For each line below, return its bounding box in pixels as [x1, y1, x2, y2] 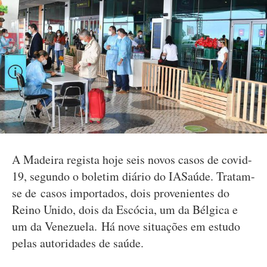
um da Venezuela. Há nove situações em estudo [12, 218, 240, 234]
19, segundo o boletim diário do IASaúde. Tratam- [12, 168, 255, 184]
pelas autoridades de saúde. [12, 235, 144, 251]
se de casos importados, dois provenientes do [12, 185, 229, 201]
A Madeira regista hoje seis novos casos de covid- [12, 151, 252, 167]
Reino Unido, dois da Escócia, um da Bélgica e [12, 201, 238, 218]
